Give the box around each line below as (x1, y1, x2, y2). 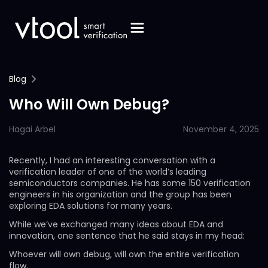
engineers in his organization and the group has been (9, 188, 232, 200)
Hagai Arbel (9, 123, 56, 135)
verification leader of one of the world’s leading (9, 166, 206, 178)
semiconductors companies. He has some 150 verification (9, 177, 251, 189)
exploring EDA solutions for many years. (9, 200, 172, 212)
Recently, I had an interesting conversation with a (9, 154, 215, 166)
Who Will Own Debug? (9, 95, 169, 114)
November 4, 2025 (183, 123, 259, 135)
